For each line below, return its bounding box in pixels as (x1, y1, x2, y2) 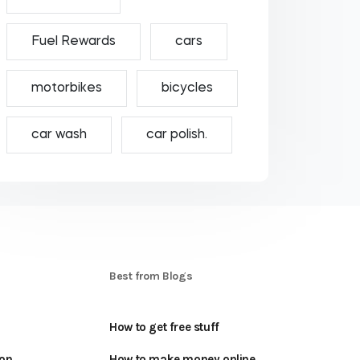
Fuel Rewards (31, 35, 116, 48)
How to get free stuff (109, 320, 219, 334)
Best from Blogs (109, 269, 193, 283)
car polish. (145, 129, 207, 141)
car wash (31, 129, 87, 141)
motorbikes (31, 82, 102, 95)
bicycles (161, 82, 213, 95)
